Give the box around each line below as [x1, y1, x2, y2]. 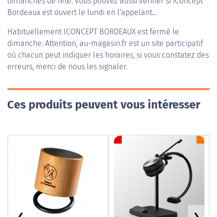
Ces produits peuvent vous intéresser [7, 98, 200, 111]
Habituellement [7, 27, 63, 36]
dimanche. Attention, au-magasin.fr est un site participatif [7, 39, 203, 48]
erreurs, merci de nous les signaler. [7, 62, 127, 71]
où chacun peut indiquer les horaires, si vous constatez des [7, 50, 209, 60]
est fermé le [136, 27, 179, 36]
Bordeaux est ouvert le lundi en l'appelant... [7, 8, 156, 17]
